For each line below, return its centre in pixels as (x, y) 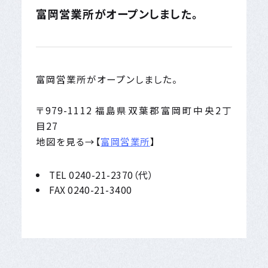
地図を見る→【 (68, 141)
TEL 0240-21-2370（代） (101, 174)
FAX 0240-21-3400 (91, 189)
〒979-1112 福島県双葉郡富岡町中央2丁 (134, 110)
